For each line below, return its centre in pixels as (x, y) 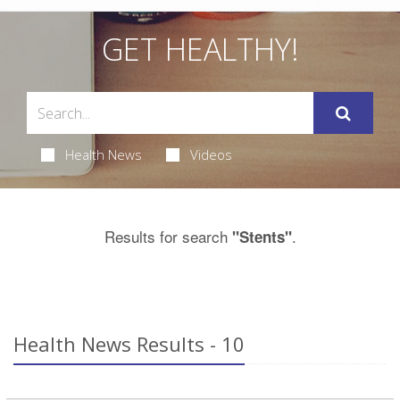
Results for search (168, 237)
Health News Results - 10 (129, 344)
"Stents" (262, 237)
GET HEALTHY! (200, 50)
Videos (211, 155)
